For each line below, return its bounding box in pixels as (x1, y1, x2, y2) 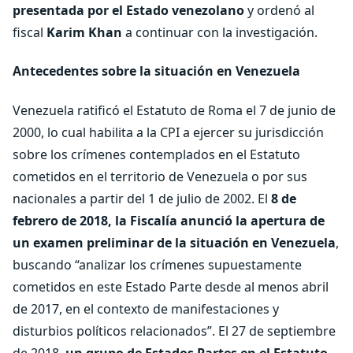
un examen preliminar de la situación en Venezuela (13, 233, 336, 251)
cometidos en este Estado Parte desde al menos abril (13, 277, 329, 295)
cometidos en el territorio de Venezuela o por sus (13, 167, 307, 185)
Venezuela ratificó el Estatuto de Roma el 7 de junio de (13, 101, 336, 119)
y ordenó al (247, 2, 314, 19)
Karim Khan (46, 24, 125, 41)
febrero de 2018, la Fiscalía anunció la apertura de (13, 211, 325, 229)
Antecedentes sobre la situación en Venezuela (13, 62, 303, 80)
